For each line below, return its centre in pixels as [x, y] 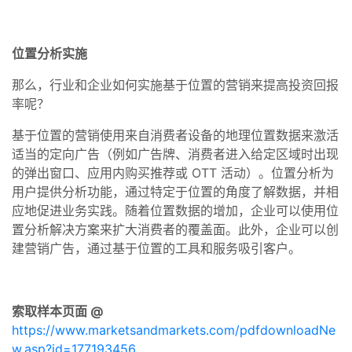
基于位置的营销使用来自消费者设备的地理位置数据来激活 [175, 135]
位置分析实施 [49, 53]
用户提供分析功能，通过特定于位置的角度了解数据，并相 [175, 191]
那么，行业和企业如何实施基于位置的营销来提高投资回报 [175, 84]
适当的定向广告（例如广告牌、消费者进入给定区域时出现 [175, 154]
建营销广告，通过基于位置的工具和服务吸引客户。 [156, 248]
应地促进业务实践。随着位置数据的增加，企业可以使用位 [175, 210]
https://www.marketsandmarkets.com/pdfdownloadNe [174, 330]
